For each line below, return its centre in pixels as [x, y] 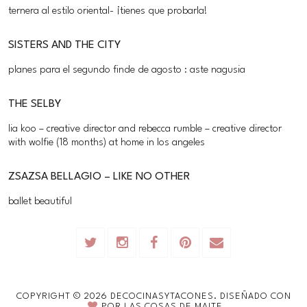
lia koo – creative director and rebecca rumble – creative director [145, 129]
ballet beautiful [40, 201]
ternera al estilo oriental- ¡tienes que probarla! [108, 11]
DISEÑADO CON [255, 296]
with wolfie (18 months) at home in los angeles [107, 143]
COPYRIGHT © [50, 296]
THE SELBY [38, 104]
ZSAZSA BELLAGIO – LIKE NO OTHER [103, 176]
